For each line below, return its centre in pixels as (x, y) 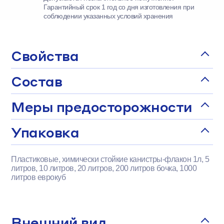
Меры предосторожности (102, 106)
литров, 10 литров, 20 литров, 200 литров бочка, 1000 (104, 168)
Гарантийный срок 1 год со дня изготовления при (119, 7)
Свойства (45, 55)
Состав (37, 81)
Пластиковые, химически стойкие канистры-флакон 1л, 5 (110, 159)
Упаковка (45, 132)
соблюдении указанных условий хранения (108, 16)
